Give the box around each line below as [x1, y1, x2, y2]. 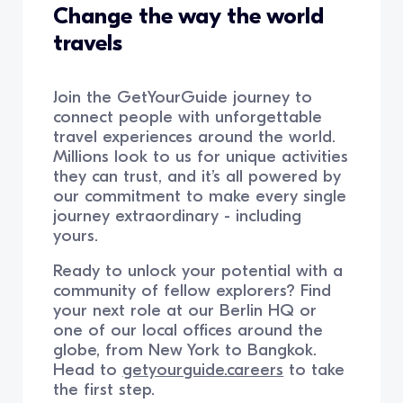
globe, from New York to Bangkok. [53, 339, 318, 360]
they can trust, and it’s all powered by [53, 166, 342, 186]
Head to [53, 359, 123, 380]
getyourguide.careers [122, 359, 284, 380]
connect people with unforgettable [53, 106, 323, 127]
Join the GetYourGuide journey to [53, 86, 313, 107]
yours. [53, 225, 99, 246]
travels [53, 30, 123, 58]
